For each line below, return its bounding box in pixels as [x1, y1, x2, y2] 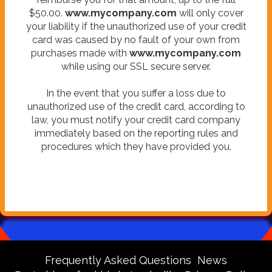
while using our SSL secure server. [61, 60, 211, 72]
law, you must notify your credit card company [32, 114, 240, 126]
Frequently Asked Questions [45, 254, 191, 267]
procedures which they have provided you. [41, 140, 231, 152]
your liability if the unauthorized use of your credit [25, 20, 246, 32]
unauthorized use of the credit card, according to [27, 100, 245, 112]
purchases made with [31, 47, 129, 59]
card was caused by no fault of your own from [32, 33, 240, 46]
